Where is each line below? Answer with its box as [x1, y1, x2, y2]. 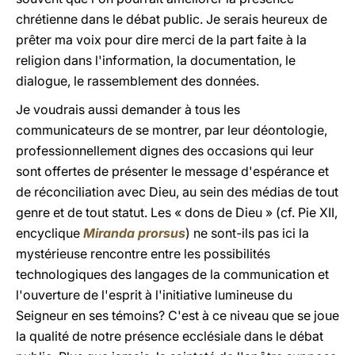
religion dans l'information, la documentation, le [16, 52, 296, 68]
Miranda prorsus [83, 225, 185, 241]
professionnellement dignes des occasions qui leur [16, 143, 314, 158]
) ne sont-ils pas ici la [185, 225, 309, 241]
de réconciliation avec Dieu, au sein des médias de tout [16, 184, 338, 200]
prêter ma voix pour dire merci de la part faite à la [16, 32, 307, 48]
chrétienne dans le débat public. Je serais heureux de [16, 11, 327, 27]
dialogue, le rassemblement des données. [16, 73, 259, 89]
